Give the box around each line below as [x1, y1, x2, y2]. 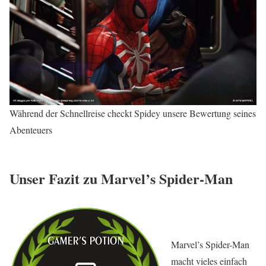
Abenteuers [9, 123, 52, 136]
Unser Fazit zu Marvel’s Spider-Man [9, 168, 233, 189]
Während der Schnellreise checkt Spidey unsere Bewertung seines [9, 106, 256, 119]
